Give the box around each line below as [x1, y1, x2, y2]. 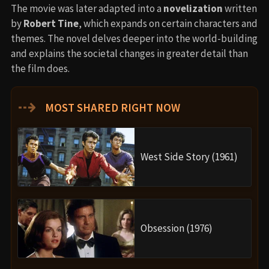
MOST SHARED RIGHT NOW [43, 100, 180, 115]
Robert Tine [23, 16, 79, 30]
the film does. [11, 61, 70, 75]
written [223, 1, 257, 15]
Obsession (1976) [141, 221, 213, 235]
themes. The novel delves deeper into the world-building [11, 31, 258, 45]
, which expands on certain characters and [79, 16, 258, 30]
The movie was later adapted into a [11, 1, 163, 15]
